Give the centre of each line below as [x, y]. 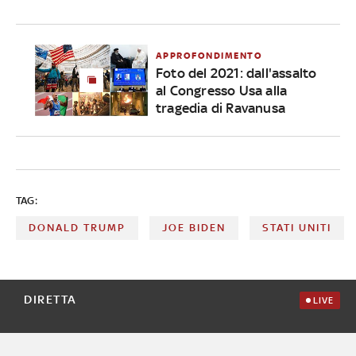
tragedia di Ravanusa [220, 108]
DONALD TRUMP [77, 227]
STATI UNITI [297, 227]
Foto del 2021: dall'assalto [236, 73]
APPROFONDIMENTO [209, 55]
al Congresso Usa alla [221, 90]
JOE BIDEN [194, 227]
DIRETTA [50, 299]
